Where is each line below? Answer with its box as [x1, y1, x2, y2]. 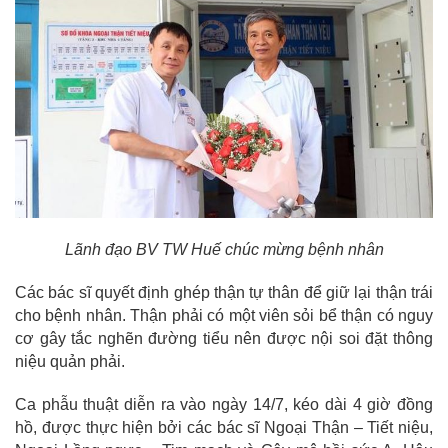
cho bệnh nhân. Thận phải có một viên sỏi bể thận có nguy [15, 306, 433, 324]
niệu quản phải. [15, 352, 125, 370]
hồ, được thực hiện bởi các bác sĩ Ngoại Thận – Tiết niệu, [15, 418, 433, 436]
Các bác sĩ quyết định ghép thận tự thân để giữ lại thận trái [15, 283, 433, 301]
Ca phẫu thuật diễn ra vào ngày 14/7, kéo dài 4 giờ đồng [15, 395, 433, 413]
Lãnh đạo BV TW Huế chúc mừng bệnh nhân [64, 240, 384, 258]
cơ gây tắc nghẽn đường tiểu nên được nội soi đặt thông [15, 329, 433, 347]
